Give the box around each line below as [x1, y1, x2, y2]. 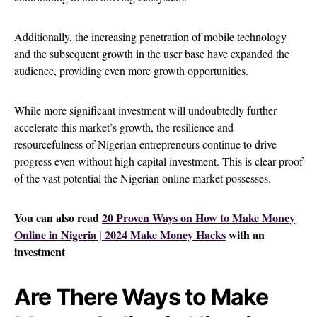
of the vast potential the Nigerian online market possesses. [14, 170, 271, 185]
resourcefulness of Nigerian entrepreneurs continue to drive [14, 136, 277, 151]
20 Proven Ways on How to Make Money [102, 209, 295, 226]
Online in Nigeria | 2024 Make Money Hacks [14, 226, 226, 243]
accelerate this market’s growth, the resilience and [14, 119, 234, 134]
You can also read [14, 209, 102, 226]
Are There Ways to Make [14, 282, 269, 311]
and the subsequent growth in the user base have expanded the [14, 45, 289, 61]
